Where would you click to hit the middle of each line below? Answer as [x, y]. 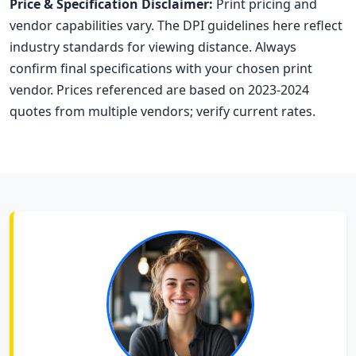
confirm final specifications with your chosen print [161, 69]
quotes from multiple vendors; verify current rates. [163, 112]
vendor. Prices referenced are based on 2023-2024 [159, 90]
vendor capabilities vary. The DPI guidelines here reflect [176, 26]
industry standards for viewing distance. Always [153, 47]
